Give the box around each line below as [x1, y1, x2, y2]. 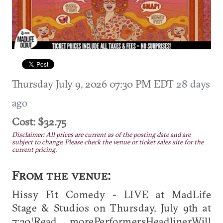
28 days [176, 77, 210, 90]
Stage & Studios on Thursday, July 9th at [12, 201, 211, 214]
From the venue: [12, 167, 111, 183]
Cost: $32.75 [12, 114, 66, 128]
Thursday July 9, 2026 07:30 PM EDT [12, 77, 176, 90]
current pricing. [12, 145, 57, 154]
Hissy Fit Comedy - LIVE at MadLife [12, 187, 211, 201]
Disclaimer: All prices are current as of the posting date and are [12, 130, 191, 139]
